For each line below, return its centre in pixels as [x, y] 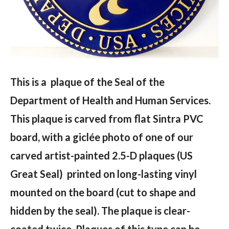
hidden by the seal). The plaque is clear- [100, 210]
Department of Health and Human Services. [110, 100]
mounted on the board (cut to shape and [103, 192]
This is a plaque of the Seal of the [87, 82]
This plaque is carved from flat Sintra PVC [107, 118]
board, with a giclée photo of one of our [102, 137]
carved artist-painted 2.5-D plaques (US [101, 155]
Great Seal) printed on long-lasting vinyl [104, 174]
